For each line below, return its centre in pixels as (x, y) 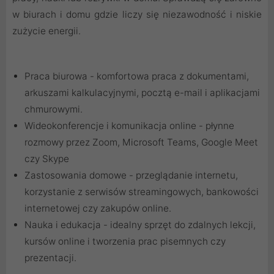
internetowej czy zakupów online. (98, 208)
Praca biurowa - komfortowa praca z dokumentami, (137, 76)
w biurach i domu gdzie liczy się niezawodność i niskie (137, 14)
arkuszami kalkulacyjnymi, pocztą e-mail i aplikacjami (142, 92)
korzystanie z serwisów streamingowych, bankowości (142, 191)
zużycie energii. (46, 31)
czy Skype (47, 158)
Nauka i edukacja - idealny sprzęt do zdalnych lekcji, (140, 224)
